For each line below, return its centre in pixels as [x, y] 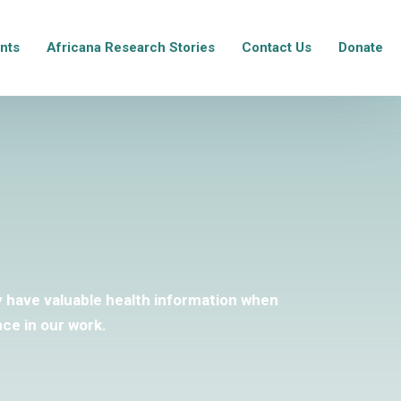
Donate [361, 47]
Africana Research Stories [131, 47]
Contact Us [277, 47]
